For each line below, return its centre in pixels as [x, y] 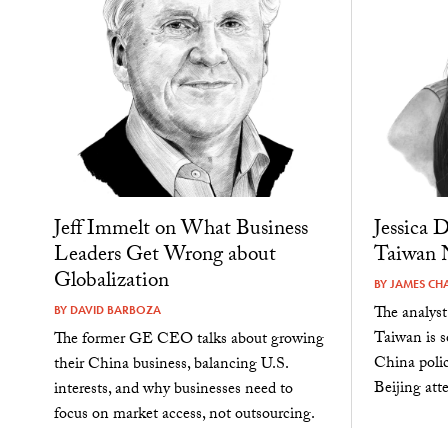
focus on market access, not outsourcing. [184, 416]
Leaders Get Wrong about [164, 257]
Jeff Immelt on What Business [180, 231]
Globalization [111, 283]
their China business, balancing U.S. [170, 366]
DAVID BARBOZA [115, 310]
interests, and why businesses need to [173, 391]
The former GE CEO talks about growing [188, 341]
